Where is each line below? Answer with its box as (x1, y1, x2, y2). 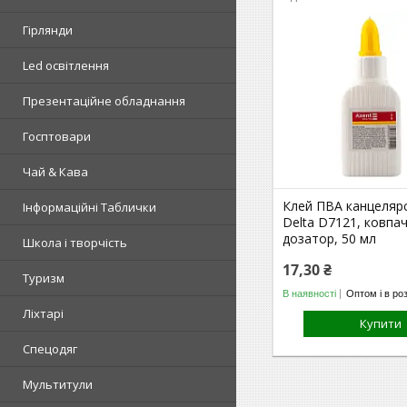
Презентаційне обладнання (23, 92, 185, 109)
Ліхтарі (23, 304, 64, 322)
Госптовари (23, 127, 91, 144)
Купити (360, 315, 402, 332)
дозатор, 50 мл (283, 230, 377, 247)
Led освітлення (23, 56, 109, 74)
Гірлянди (23, 21, 73, 38)
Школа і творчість (23, 233, 127, 251)
